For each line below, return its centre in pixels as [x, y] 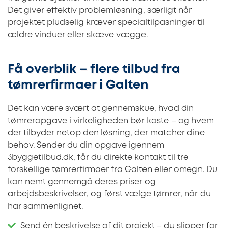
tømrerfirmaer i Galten [78, 85]
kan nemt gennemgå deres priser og [82, 182]
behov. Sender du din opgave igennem [86, 146]
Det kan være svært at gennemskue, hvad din [101, 109]
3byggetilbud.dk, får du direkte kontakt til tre [98, 158]
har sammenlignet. [45, 207]
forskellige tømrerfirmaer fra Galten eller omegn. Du [112, 170]
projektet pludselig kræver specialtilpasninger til [106, 23]
